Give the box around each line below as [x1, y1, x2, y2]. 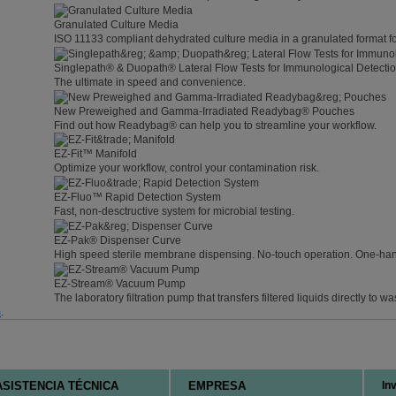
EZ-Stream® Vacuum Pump [54, 277, 186, 290]
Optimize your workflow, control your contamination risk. [54, 162, 319, 175]
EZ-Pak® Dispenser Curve [54, 233, 181, 247]
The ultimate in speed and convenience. [54, 75, 246, 88]
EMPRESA [188, 379, 246, 392]
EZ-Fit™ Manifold [54, 148, 137, 161]
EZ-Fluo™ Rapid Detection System [54, 191, 221, 204]
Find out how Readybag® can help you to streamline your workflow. [54, 118, 377, 132]
